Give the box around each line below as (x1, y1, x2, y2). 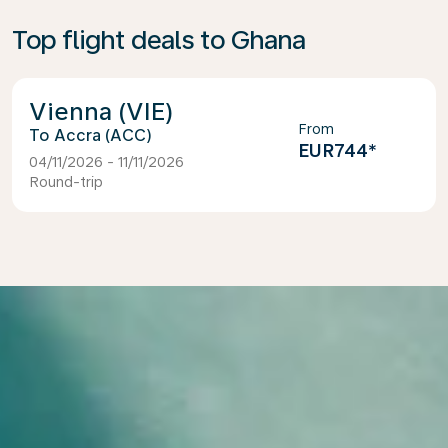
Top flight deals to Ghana (12, 24, 306, 55)
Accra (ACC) (54, 126, 152, 145)
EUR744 (298, 140, 369, 161)
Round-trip (29, 174, 103, 190)
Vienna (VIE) (29, 97, 174, 126)
